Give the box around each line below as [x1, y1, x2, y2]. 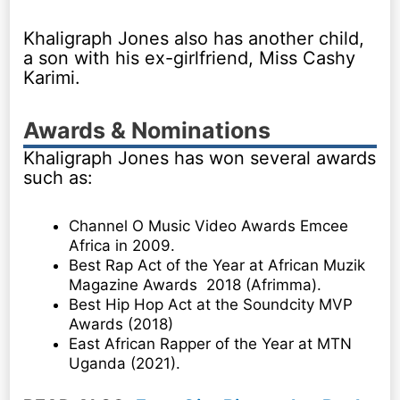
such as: [23, 167, 94, 189]
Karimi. [23, 67, 81, 89]
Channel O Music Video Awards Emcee [69, 217, 349, 236]
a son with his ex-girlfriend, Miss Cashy [23, 47, 356, 70]
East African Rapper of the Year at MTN [69, 335, 353, 354]
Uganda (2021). [69, 354, 181, 373]
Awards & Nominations [23, 117, 271, 145]
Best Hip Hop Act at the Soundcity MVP [69, 296, 354, 314]
